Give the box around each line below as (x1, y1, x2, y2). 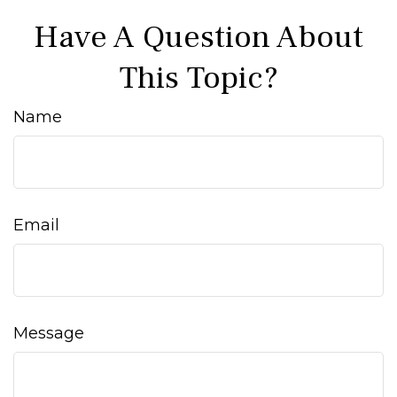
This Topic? (119, 58, 278, 98)
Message (13, 323, 84, 343)
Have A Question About (34, 17, 363, 58)
